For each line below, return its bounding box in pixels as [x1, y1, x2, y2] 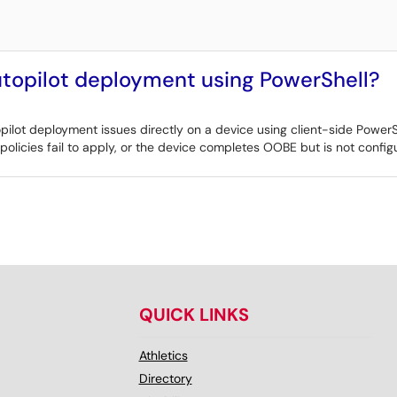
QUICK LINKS [138, 303, 249, 326]
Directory [138, 370, 192, 386]
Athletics [138, 347, 188, 363]
